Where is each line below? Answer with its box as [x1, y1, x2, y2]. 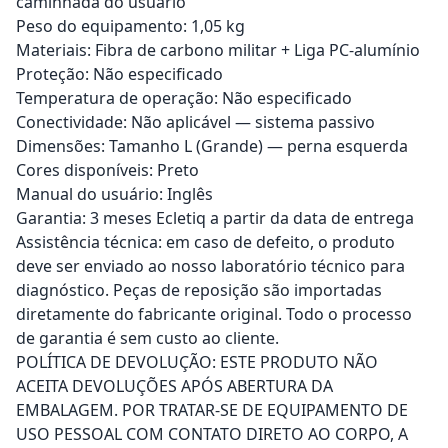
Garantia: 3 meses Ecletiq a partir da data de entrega [16, 206, 414, 229]
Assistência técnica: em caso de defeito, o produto [16, 230, 395, 253]
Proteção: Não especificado [16, 62, 223, 85]
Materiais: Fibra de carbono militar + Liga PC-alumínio [16, 38, 420, 61]
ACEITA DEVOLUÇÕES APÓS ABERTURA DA [16, 374, 333, 397]
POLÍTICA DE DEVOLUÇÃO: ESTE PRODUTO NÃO [16, 350, 378, 373]
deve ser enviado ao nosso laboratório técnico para [16, 254, 405, 277]
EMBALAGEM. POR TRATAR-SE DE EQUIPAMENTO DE [16, 398, 408, 421]
